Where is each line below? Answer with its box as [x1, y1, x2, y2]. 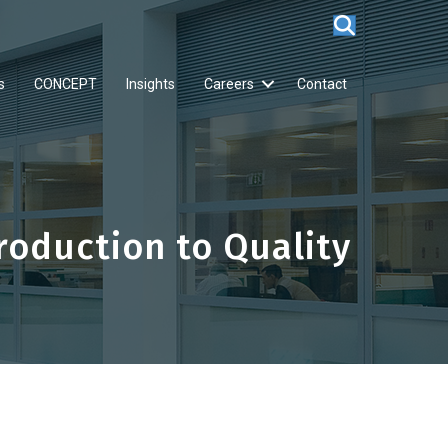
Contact [297, 75, 347, 92]
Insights [126, 75, 175, 92]
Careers [204, 75, 254, 92]
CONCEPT [34, 75, 97, 92]
